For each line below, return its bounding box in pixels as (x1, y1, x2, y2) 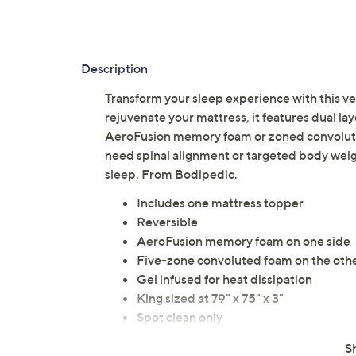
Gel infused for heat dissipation (137, 271, 312, 288)
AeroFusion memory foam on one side (137, 233, 350, 250)
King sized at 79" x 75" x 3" (137, 290, 284, 307)
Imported (137, 328, 192, 345)
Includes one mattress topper (137, 195, 304, 211)
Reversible (137, 214, 198, 230)
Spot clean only (137, 309, 222, 326)
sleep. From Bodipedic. (105, 166, 238, 183)
